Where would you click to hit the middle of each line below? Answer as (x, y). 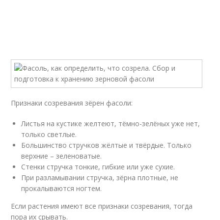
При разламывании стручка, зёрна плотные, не (100, 178)
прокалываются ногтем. (62, 188)
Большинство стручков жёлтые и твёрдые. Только (107, 145)
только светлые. (49, 134)
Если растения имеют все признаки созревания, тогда (102, 206)
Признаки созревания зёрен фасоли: (72, 103)
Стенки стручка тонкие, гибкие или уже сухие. (98, 167)
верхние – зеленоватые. (62, 156)
